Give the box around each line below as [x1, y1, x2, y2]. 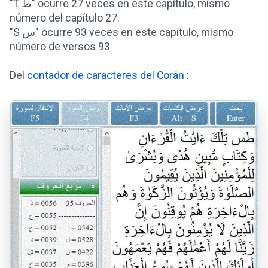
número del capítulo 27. [10, 12, 120, 24]
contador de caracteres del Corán [27, 69, 184, 81]
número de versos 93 [10, 41, 110, 53]
